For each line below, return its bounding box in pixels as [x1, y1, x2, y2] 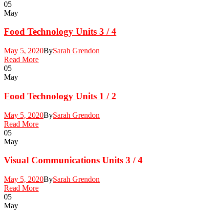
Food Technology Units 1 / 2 [4, 90, 116, 101]
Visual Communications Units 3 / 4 [4, 155, 143, 166]
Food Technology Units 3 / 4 [4, 26, 116, 37]
